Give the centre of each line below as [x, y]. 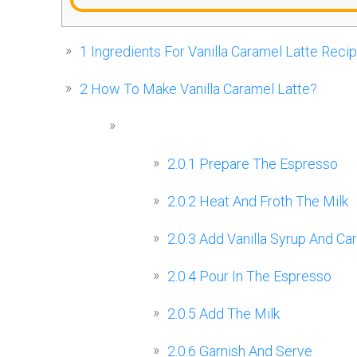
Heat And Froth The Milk [272, 202]
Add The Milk [238, 314]
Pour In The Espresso [264, 277]
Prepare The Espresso [267, 164]
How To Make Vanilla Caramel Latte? [202, 89]
